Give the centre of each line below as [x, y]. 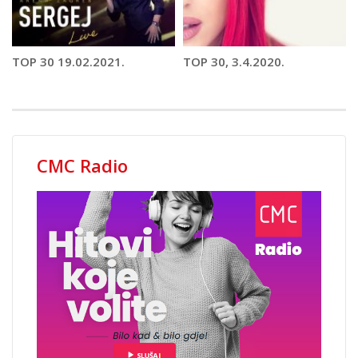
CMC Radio [82, 165]
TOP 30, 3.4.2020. [234, 61]
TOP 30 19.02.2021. [68, 61]
